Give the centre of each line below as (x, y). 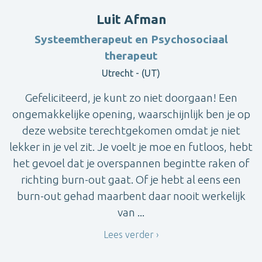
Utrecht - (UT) (131, 73)
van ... (131, 213)
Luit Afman (131, 19)
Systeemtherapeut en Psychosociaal (131, 39)
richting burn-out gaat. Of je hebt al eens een (131, 180)
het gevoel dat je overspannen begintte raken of (131, 163)
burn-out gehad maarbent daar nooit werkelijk (131, 196)
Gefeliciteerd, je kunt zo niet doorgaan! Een (131, 98)
